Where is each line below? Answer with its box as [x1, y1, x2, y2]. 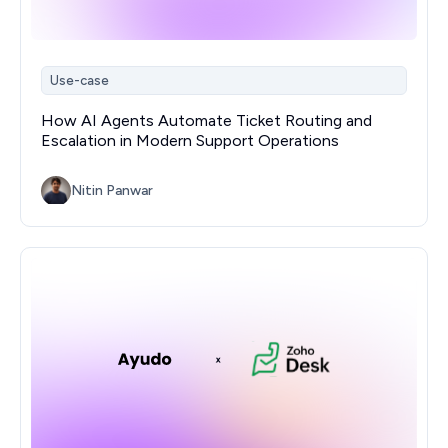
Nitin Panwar [71, 182, 153, 200]
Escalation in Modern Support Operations [41, 130, 339, 150]
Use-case [50, 73, 109, 89]
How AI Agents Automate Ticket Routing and [41, 110, 372, 130]
